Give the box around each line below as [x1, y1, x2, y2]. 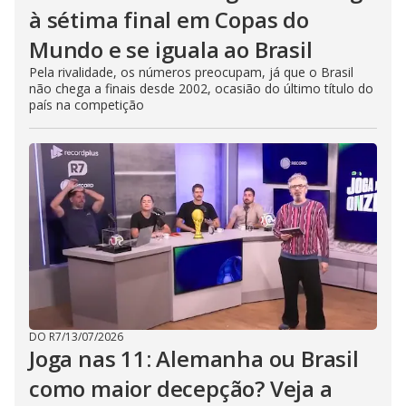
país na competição [29, 96, 144, 113]
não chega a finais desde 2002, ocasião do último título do [29, 80, 373, 97]
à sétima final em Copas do [29, 5, 309, 34]
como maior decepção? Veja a [29, 373, 333, 403]
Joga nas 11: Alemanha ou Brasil [29, 343, 359, 373]
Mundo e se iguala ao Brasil [29, 34, 313, 64]
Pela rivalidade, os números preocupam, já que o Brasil [29, 63, 353, 81]
